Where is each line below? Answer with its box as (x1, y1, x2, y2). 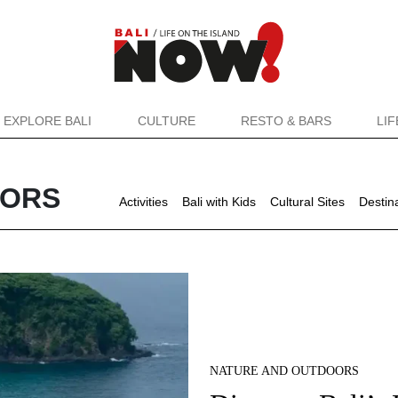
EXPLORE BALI (4, 114, 92, 128)
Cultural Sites (270, 194, 345, 209)
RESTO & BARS (240, 114, 331, 128)
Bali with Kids (182, 194, 256, 209)
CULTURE (137, 114, 195, 128)
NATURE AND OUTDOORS (210, 363, 359, 378)
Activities (119, 194, 168, 209)
